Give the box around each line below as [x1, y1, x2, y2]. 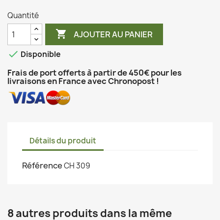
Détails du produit [29, 135, 96, 146]
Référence [22, 160, 62, 171]
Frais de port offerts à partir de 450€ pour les [7, 67, 182, 78]
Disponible [19, 49, 60, 60]
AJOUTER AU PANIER [74, 28, 153, 40]
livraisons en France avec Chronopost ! [7, 76, 159, 86]
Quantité [7, 10, 39, 21]
